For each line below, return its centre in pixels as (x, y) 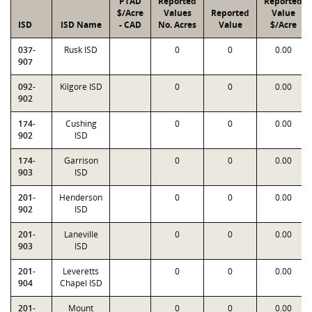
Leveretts (81, 271)
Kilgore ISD (81, 87)
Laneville (81, 234)
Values (177, 13)
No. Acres (177, 25)
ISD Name (81, 25)
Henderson (81, 197)
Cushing (81, 124)
